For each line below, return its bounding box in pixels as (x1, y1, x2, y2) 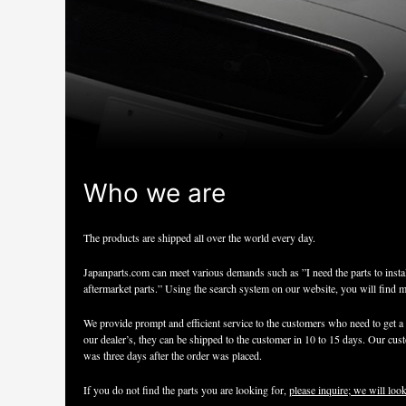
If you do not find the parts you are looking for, (83, 382, 289, 398)
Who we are (83, 178, 226, 209)
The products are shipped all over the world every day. (83, 230, 315, 246)
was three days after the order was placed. (83, 348, 262, 363)
